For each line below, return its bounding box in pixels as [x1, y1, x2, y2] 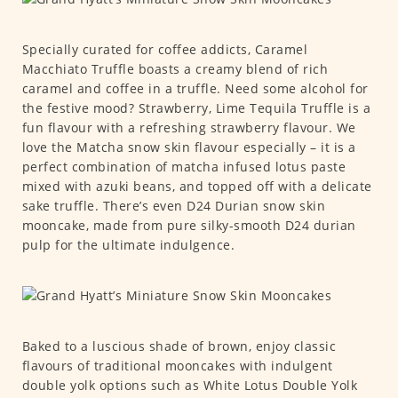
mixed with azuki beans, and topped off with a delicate [21, 178, 372, 195]
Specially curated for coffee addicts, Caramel [21, 41, 307, 59]
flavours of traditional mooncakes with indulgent [21, 357, 333, 375]
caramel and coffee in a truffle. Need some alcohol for [21, 80, 369, 98]
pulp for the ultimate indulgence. [21, 236, 235, 254]
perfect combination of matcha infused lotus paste [21, 158, 346, 176]
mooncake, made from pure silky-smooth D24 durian [21, 217, 356, 235]
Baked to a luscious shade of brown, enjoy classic [21, 338, 336, 355]
